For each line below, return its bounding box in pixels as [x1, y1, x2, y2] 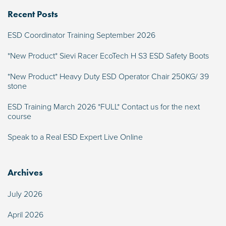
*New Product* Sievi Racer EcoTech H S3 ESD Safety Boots [8, 51, 209, 62]
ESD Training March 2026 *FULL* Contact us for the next [8, 102, 200, 112]
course [8, 111, 31, 122]
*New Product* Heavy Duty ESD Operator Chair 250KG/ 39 [8, 72, 209, 82]
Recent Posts [8, 8, 58, 20]
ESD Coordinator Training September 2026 [8, 30, 155, 41]
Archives [8, 167, 43, 179]
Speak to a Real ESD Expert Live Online [8, 132, 143, 143]
